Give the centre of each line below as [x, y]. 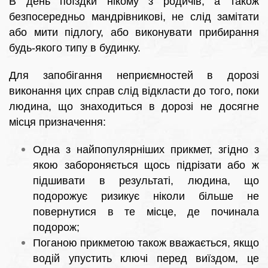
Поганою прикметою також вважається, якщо [146, 243]
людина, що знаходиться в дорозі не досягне [134, 107]
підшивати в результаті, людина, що [146, 181]
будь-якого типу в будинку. [75, 48]
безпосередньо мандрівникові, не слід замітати [134, 17]
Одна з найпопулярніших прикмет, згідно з [146, 150]
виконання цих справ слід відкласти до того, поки [134, 91]
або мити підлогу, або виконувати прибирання [134, 33]
